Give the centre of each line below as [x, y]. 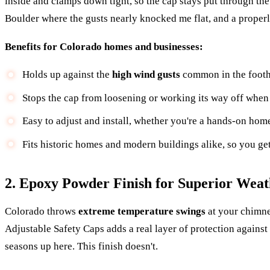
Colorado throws [42, 212]
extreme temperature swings [142, 212]
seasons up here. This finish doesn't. [81, 246]
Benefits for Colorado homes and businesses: [104, 46]
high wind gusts [146, 75]
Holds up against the [67, 75]
